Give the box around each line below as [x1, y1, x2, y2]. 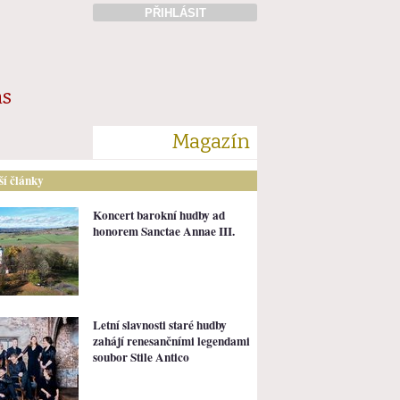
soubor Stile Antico [93, 347, 189, 366]
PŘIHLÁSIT [144, 5, 206, 20]
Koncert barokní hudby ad [93, 205, 225, 224]
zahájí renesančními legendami [93, 331, 250, 350]
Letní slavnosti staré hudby [93, 315, 227, 334]
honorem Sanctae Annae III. [93, 221, 235, 240]
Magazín [172, 127, 250, 159]
